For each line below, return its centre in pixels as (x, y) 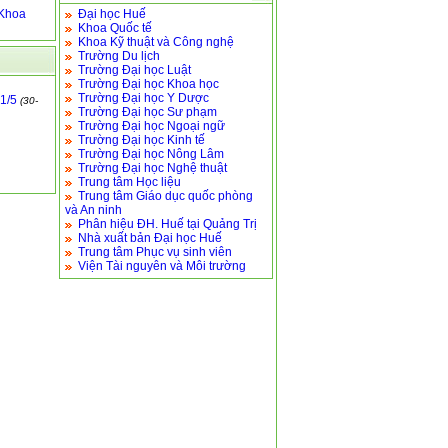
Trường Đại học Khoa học (148, 84)
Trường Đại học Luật (134, 70)
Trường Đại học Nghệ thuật (152, 168)
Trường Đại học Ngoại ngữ (151, 126)
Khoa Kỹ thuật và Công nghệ (156, 42)
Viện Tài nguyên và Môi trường (162, 266)
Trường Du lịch (119, 56)
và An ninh (93, 210)
